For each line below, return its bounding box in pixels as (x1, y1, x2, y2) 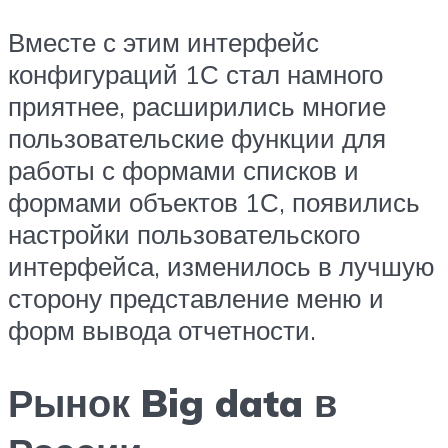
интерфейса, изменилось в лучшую (8, 250, 435, 283)
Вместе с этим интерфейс (8, 26, 319, 59)
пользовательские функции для (8, 122, 386, 155)
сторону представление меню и (8, 282, 384, 315)
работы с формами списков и (8, 154, 359, 187)
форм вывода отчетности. (8, 314, 316, 347)
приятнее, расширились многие (8, 90, 386, 123)
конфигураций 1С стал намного (8, 58, 383, 91)
